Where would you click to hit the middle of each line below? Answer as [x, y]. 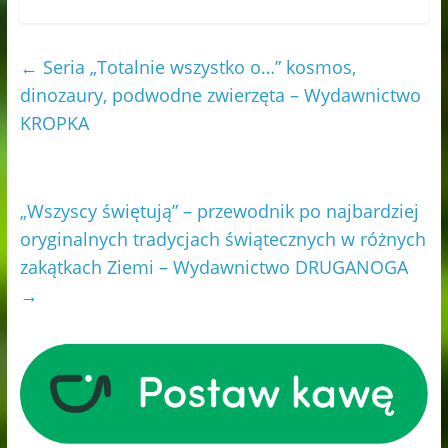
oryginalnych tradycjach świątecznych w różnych [222, 238]
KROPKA [54, 122]
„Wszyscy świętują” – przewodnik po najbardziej [219, 210]
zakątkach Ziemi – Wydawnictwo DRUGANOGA [213, 266]
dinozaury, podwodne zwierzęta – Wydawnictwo [220, 94]
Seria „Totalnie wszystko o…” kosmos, [196, 66]
